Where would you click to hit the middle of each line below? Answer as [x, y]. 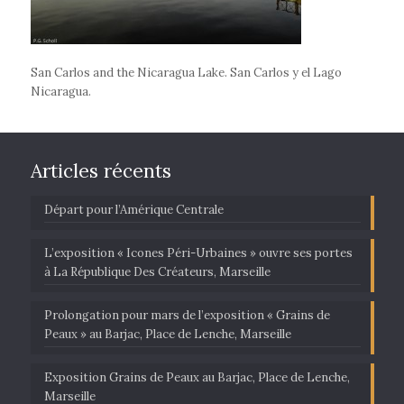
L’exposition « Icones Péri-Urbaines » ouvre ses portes [198, 253]
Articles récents [101, 171]
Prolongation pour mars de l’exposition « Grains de [187, 315]
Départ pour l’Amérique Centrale [133, 210]
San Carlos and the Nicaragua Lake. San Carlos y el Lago [186, 73]
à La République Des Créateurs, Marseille [157, 272]
